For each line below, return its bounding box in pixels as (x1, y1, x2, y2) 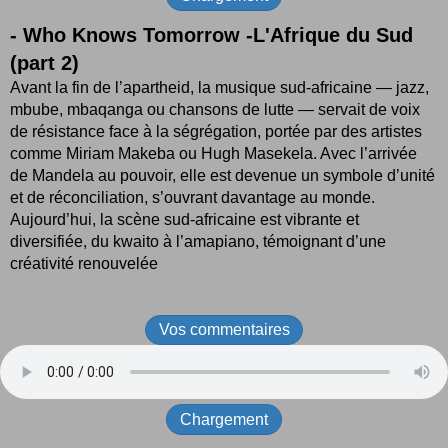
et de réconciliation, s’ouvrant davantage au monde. (10, 189, 375, 206)
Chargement (180, 410, 268, 428)
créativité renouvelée (10, 255, 158, 272)
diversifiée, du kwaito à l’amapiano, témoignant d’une (10, 233, 386, 250)
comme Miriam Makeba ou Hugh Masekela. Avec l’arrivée (10, 145, 417, 162)
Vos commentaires (158, 321, 290, 339)
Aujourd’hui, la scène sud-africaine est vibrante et (10, 211, 359, 228)
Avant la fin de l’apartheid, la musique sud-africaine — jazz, (10, 79, 429, 96)
